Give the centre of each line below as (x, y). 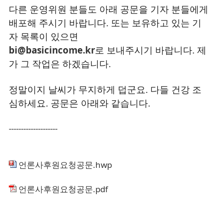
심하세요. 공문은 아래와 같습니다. (80, 103)
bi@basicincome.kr (52, 50)
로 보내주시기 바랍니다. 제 (151, 50)
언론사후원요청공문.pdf (62, 189)
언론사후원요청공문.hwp (64, 165)
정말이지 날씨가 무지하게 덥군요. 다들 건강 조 (105, 89)
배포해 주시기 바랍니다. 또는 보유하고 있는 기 (105, 23)
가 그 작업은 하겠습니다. (60, 64)
